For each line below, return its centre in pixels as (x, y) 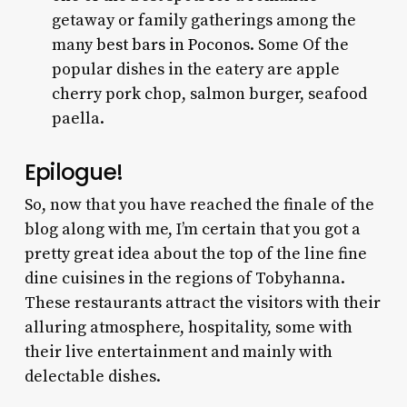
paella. (79, 118)
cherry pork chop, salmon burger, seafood (209, 94)
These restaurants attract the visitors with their (202, 303)
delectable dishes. (94, 376)
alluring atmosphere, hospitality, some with (188, 327)
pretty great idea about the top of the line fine (195, 253)
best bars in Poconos (173, 45)
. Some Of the (299, 45)
